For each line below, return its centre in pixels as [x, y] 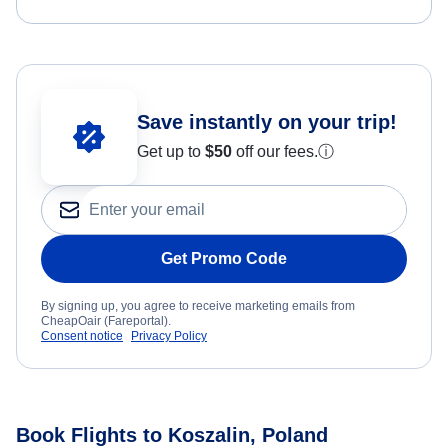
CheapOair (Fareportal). [106, 321]
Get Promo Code [224, 259]
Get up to [171, 152]
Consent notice [82, 336]
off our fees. [275, 152]
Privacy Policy [169, 336]
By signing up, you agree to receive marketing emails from [198, 306]
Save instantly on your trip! [267, 122]
